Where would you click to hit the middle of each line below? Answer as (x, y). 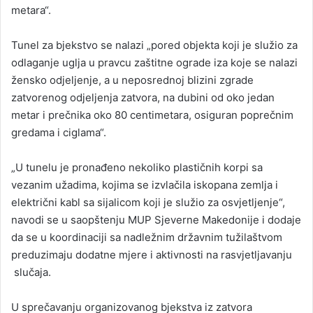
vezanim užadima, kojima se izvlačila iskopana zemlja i (145, 184)
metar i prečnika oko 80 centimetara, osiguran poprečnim (152, 115)
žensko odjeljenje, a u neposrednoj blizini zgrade (132, 80)
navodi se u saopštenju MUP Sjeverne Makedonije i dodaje (156, 219)
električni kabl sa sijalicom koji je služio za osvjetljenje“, (148, 202)
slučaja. (31, 272)
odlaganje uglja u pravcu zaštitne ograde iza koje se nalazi (154, 62)
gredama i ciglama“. (59, 132)
